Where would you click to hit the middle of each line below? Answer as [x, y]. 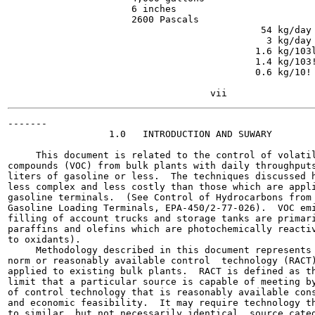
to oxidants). [44, 239]
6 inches [92, 9]
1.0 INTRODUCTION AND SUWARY [140, 134]
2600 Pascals [103, 19]
